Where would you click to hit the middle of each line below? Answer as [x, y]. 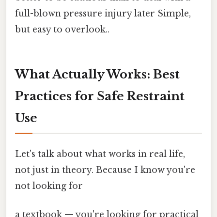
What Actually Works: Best [97, 74]
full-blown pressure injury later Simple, [103, 14]
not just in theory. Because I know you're [105, 170]
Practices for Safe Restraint [100, 96]
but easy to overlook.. [62, 30]
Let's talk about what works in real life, [100, 154]
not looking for [49, 186]
